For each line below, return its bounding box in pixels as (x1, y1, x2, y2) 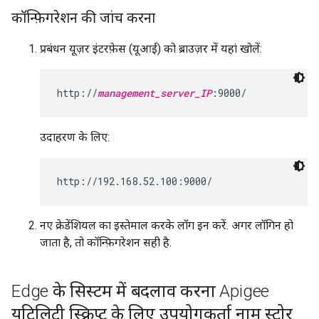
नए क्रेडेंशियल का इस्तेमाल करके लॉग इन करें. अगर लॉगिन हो (40, 219, 293, 232)
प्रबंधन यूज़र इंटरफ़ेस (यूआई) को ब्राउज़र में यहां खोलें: (40, 42, 262, 56)
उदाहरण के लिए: (40, 130, 110, 144)
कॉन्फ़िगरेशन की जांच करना (11, 9, 155, 26)
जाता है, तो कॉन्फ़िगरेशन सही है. (40, 236, 172, 249)
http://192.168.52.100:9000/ (57, 174, 212, 188)
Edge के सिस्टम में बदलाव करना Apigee (11, 281, 270, 301)
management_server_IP (98, 86, 211, 100)
